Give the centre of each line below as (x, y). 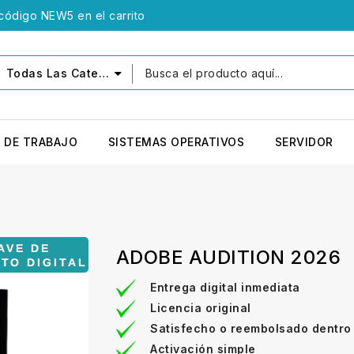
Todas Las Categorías (52, 73)
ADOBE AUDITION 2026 (228, 257)
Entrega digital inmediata (225, 287)
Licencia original (201, 307)
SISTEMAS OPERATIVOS (176, 141)
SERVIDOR (304, 141)
